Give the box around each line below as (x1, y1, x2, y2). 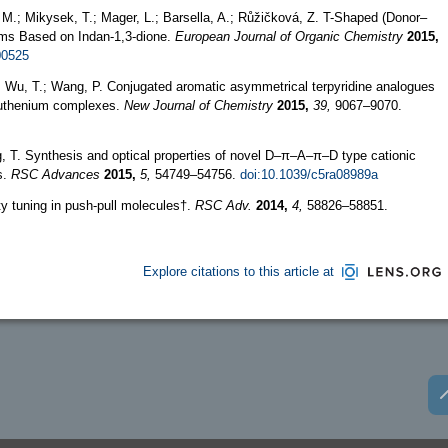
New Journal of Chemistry (124, 97, 273, 113)
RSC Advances (11, 166, 100, 182)
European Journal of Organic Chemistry (175, 28, 403, 44)
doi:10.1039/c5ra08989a (240, 166, 378, 182)
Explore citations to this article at (142, 263, 334, 279)
